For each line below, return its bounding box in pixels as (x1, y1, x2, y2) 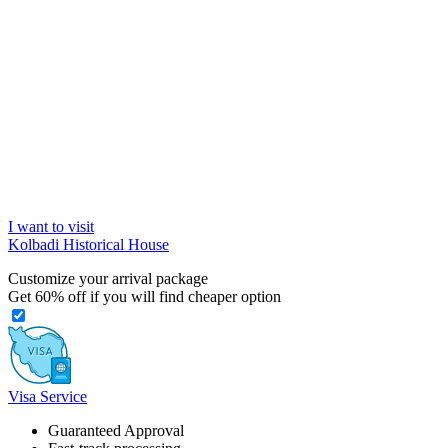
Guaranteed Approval (48, 422, 184, 440)
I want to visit (8, 218, 94, 236)
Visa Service (8, 388, 87, 406)
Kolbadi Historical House (8, 236, 169, 254)
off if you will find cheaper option (64, 288, 281, 306)
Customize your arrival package (8, 270, 208, 288)
